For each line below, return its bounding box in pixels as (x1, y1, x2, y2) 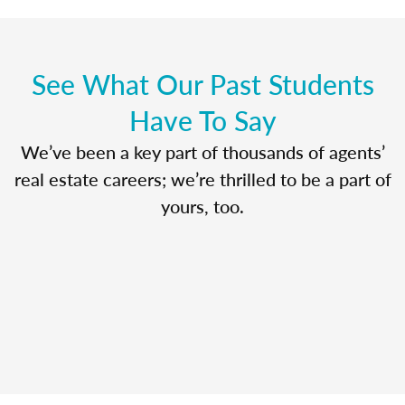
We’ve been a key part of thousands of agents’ (20, 138, 385, 165)
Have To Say (128, 100, 277, 139)
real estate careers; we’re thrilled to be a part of (14, 165, 391, 192)
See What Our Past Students (31, 64, 374, 103)
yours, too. (161, 193, 244, 219)
